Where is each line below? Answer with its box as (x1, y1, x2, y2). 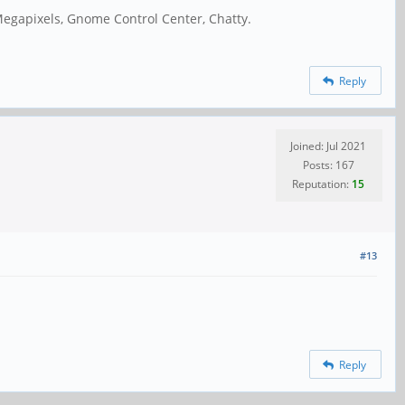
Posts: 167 (302, 157, 354, 174)
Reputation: (292, 176, 352, 193)
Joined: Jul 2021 (290, 138, 366, 155)
